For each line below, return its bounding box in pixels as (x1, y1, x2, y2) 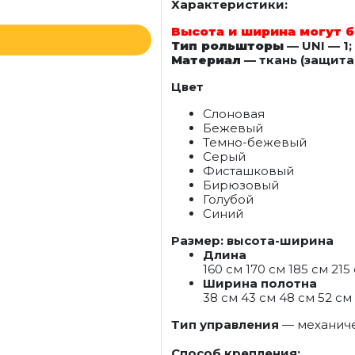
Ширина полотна (203, 276, 317, 291)
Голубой (203, 192, 254, 207)
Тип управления (171, 317, 279, 332)
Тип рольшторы (171, 38, 284, 53)
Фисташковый (203, 163, 294, 178)
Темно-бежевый (203, 135, 307, 150)
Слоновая (203, 106, 265, 121)
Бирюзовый (203, 177, 279, 193)
